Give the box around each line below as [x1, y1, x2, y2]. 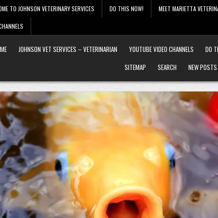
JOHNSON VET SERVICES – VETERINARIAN [18, 44, 117, 54]
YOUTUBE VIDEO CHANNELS [129, 44, 194, 54]
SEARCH [158, 62, 177, 72]
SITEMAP [125, 62, 146, 72]
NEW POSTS [188, 62, 217, 72]
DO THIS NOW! [109, 4, 144, 13]
